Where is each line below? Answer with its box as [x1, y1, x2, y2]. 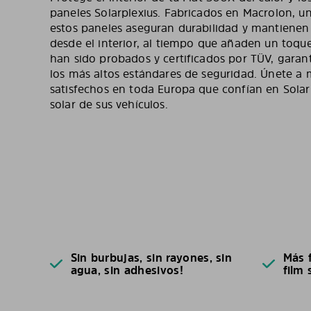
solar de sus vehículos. [50, 96, 168, 112]
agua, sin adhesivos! [70, 262, 183, 278]
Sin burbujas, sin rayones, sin [70, 250, 233, 266]
